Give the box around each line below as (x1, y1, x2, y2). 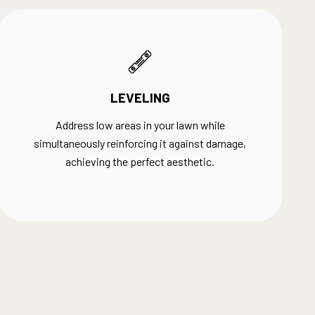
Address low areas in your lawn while (55, 118, 225, 131)
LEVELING (110, 89, 170, 105)
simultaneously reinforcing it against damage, (34, 136, 247, 150)
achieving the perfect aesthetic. (65, 155, 215, 168)
